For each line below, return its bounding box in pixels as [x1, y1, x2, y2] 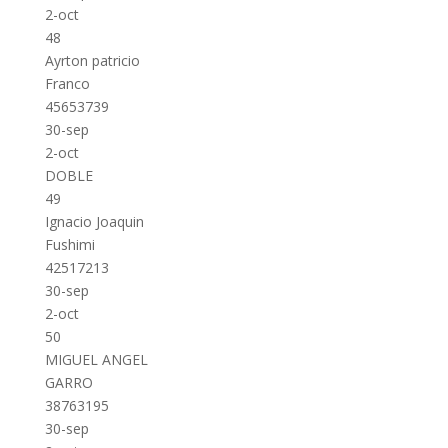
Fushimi [44, 235, 95, 254]
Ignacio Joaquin [44, 212, 144, 231]
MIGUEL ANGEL [44, 350, 148, 369]
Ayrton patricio [44, 51, 140, 70]
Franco [44, 74, 90, 93]
